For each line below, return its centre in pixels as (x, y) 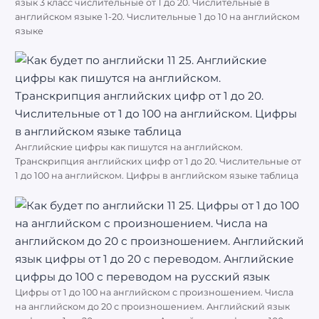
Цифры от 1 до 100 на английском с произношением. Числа (154, 292)
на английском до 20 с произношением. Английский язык (152, 306)
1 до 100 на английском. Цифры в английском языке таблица (157, 176)
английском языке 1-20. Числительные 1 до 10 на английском (157, 17)
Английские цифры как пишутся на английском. (129, 147)
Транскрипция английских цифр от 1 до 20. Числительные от (158, 162)
